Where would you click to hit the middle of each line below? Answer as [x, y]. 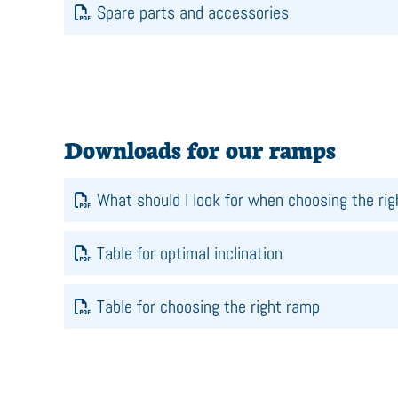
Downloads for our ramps [200, 148]
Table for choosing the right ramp [208, 306]
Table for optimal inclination [190, 253]
